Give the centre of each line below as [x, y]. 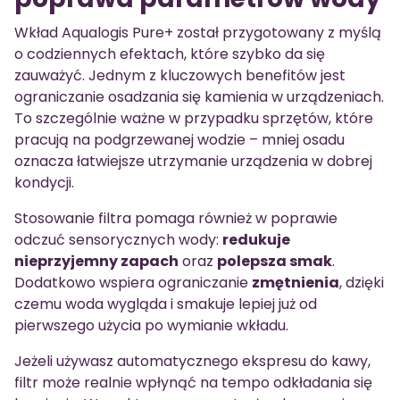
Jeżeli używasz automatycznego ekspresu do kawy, [192, 362]
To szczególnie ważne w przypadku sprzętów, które [194, 119]
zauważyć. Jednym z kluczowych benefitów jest [180, 76]
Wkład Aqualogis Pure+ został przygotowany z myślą [198, 33]
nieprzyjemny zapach [96, 262]
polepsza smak [275, 262]
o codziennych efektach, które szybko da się [170, 54]
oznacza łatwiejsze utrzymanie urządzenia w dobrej [193, 162]
